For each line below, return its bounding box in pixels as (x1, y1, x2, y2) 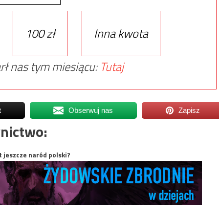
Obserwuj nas (68, 106, 113, 114)
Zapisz (178, 106, 200, 114)
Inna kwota (93, 24, 148, 42)
